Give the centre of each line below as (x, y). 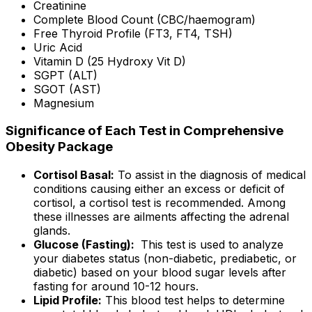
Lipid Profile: (68, 301)
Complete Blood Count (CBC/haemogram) (145, 19)
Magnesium (64, 103)
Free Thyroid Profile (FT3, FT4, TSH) (133, 33)
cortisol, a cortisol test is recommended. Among (159, 203)
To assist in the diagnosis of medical (210, 175)
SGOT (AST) (67, 89)
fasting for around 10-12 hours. (116, 287)
